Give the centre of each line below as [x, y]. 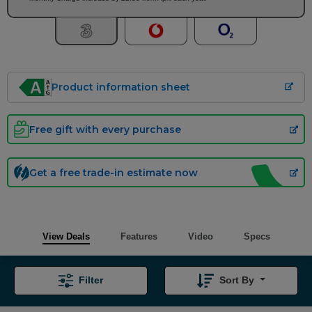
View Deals [66, 237]
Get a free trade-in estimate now [114, 172]
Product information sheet [121, 87]
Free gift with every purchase [105, 129]
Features [139, 237]
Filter [91, 280]
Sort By [239, 280]
